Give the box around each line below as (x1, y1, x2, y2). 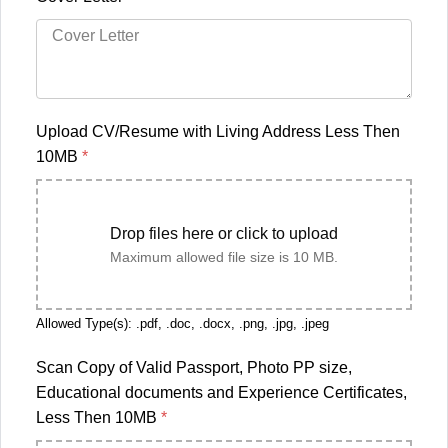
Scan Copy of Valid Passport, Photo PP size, (36, 359, 352, 377)
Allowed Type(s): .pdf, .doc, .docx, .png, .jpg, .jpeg (36, 316, 329, 332)
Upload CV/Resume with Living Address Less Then (36, 123, 400, 141)
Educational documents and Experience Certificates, (36, 384, 407, 402)
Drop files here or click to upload (110, 225, 338, 243)
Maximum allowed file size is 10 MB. (110, 249, 338, 266)
